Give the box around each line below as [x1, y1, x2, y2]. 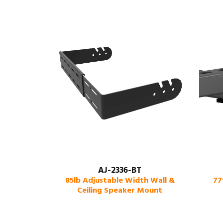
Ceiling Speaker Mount [77, 184, 163, 197]
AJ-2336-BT [98, 163, 142, 177]
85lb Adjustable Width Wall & [65, 174, 175, 187]
